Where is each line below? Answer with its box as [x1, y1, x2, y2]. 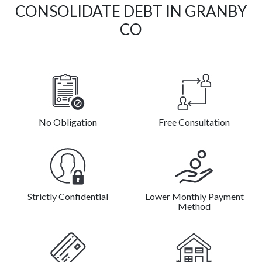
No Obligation [39, 116, 97, 128]
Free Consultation [158, 116, 230, 128]
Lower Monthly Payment [144, 191, 244, 202]
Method [178, 201, 211, 212]
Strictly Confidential [27, 191, 108, 202]
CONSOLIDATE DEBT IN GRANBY [15, 2, 247, 21]
